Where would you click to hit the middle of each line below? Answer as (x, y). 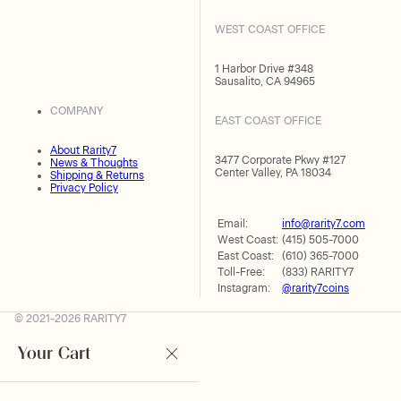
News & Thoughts (94, 163)
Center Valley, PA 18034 (273, 173)
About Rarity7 (83, 151)
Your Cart (55, 353)
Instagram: (244, 288)
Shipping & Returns (97, 176)
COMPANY (77, 111)
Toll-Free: (241, 272)
